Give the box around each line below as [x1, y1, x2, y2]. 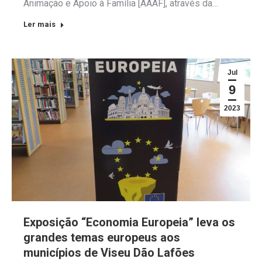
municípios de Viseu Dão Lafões [23, 246, 195, 260]
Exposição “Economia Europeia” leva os [23, 215, 235, 230]
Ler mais [23, 19, 56, 29]
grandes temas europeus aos [23, 230, 180, 245]
